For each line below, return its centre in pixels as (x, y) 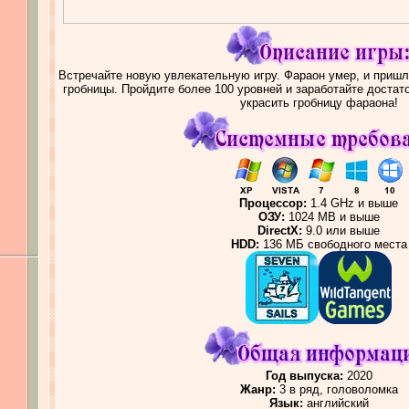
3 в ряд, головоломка (336, 389)
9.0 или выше (341, 230)
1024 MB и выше (332, 216)
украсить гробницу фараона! (319, 102)
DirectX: (280, 230)
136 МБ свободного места (333, 244)
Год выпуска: (304, 375)
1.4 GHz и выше (352, 203)
